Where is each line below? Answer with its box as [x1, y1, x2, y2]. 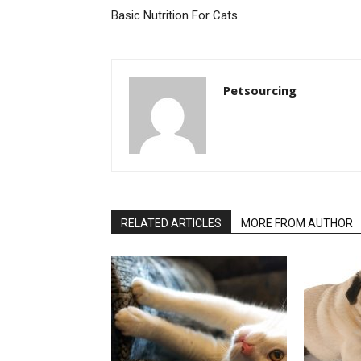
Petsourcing [223, 82, 297, 98]
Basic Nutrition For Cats [111, 8, 238, 23]
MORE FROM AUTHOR [241, 217, 353, 230]
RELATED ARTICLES [121, 217, 222, 230]
